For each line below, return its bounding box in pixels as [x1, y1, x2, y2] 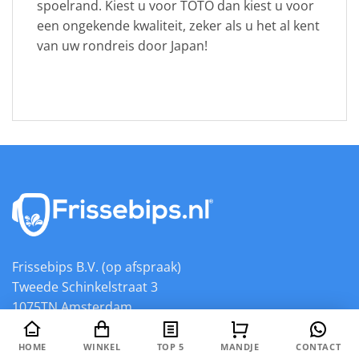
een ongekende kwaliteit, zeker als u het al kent [37, 16, 320, 34]
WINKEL [83, 340, 121, 353]
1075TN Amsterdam [12, 298, 132, 317]
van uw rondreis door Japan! [37, 36, 208, 54]
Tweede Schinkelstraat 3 [12, 278, 161, 296]
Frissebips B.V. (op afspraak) [12, 258, 181, 276]
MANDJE [220, 340, 260, 353]
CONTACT [296, 340, 341, 353]
